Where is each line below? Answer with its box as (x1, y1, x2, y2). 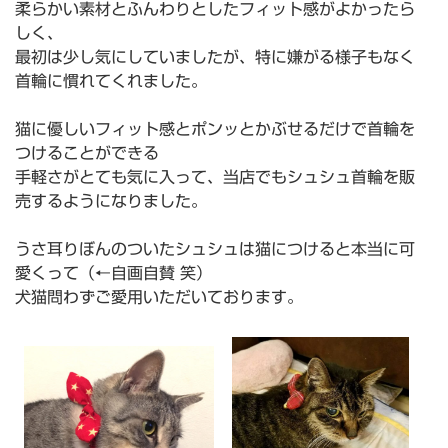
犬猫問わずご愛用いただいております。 (15, 289, 303, 306)
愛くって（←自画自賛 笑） (15, 265, 212, 282)
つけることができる (15, 145, 159, 162)
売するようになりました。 (15, 193, 207, 210)
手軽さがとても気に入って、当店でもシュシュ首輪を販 (15, 169, 415, 186)
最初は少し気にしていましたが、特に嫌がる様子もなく (15, 49, 415, 66)
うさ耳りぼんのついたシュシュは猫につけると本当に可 (15, 241, 415, 258)
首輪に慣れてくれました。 (15, 73, 207, 90)
